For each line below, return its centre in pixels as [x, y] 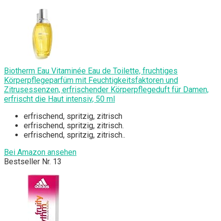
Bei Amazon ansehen [40, 152]
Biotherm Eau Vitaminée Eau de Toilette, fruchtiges [91, 71]
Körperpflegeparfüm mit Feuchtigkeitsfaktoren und [91, 80]
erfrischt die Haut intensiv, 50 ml [59, 99]
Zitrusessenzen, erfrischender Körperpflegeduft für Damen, [106, 90]
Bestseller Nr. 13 [33, 162]
